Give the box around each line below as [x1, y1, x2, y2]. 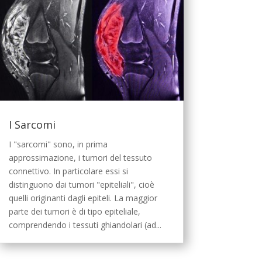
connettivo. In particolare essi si [8, 165, 128, 177]
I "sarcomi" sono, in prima [8, 138, 108, 150]
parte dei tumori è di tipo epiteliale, [8, 205, 140, 217]
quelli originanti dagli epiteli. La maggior [8, 192, 157, 204]
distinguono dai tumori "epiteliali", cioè [8, 178, 154, 190]
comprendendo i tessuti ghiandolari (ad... [8, 219, 161, 230]
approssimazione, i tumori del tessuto [8, 151, 152, 163]
